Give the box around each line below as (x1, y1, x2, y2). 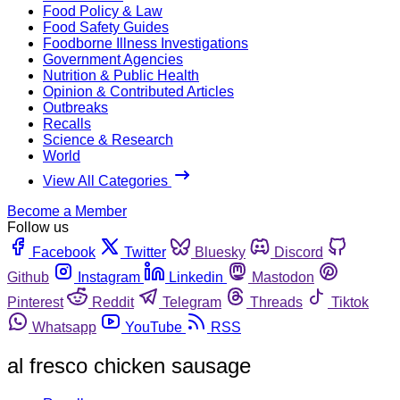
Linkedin (169, 269, 223, 285)
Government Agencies (43, 51, 183, 67)
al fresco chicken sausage (7, 353, 251, 378)
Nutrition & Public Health (43, 67, 199, 83)
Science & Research (43, 131, 173, 147)
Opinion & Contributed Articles (43, 83, 234, 99)
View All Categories (43, 172, 171, 188)
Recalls (43, 115, 91, 131)
